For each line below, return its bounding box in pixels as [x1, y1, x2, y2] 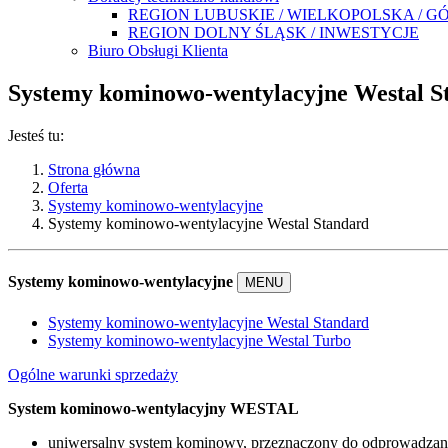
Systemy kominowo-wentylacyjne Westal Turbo [48, 332, 351, 350]
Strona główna [48, 160, 140, 178]
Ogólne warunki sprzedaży [8, 366, 178, 384]
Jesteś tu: [8, 126, 64, 144]
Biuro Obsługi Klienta [88, 42, 228, 59]
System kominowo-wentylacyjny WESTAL [8, 400, 303, 418]
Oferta [48, 178, 88, 196]
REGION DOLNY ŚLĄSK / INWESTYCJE [128, 24, 419, 41]
